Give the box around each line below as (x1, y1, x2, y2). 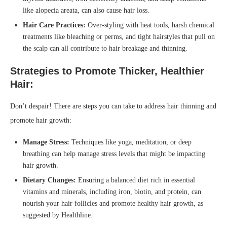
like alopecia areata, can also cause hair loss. (23, 6, 149, 14)
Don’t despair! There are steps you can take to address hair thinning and (10, 102, 216, 110)
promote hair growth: (10, 116, 71, 124)
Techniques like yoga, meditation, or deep (69, 138, 192, 146)
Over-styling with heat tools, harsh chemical (86, 21, 214, 29)
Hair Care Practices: (23, 21, 86, 29)
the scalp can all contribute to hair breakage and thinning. (23, 44, 187, 52)
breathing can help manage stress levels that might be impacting (23, 149, 205, 158)
